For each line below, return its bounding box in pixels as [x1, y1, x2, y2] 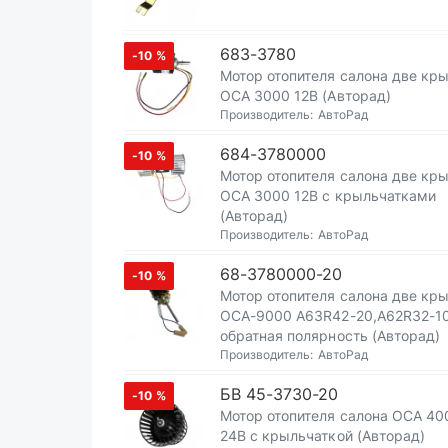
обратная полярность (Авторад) [220, 327, 440, 344]
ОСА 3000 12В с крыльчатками [220, 187, 436, 204]
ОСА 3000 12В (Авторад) [220, 87, 391, 104]
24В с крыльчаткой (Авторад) [220, 427, 425, 444]
